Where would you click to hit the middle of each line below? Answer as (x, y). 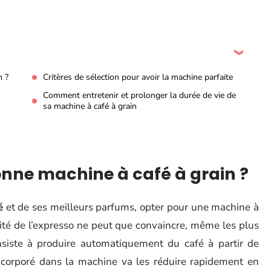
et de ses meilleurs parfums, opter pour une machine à (131, 207)
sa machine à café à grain (90, 106)
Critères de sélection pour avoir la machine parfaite (138, 77)
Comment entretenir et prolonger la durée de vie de (139, 95)
